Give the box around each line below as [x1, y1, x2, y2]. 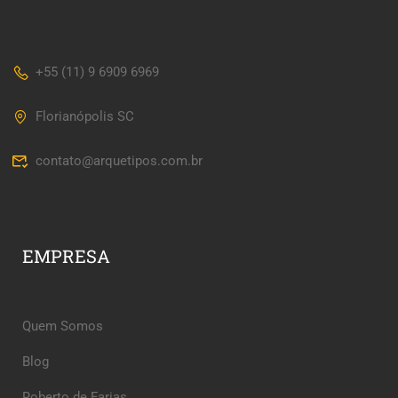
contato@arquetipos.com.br [36, 153, 203, 170]
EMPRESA [22, 244, 110, 268]
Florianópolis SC [36, 108, 135, 125]
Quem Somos [22, 318, 103, 335]
